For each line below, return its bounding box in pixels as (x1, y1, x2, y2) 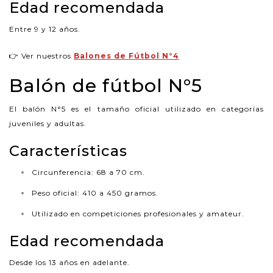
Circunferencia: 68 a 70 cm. (32, 167, 145, 177)
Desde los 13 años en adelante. (9, 257, 130, 267)
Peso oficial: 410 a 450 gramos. (32, 188, 158, 197)
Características (9, 141, 127, 160)
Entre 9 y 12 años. (9, 24, 80, 34)
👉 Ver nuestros (9, 51, 74, 60)
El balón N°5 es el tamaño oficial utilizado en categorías (9, 104, 264, 113)
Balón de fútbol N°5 (9, 74, 202, 97)
